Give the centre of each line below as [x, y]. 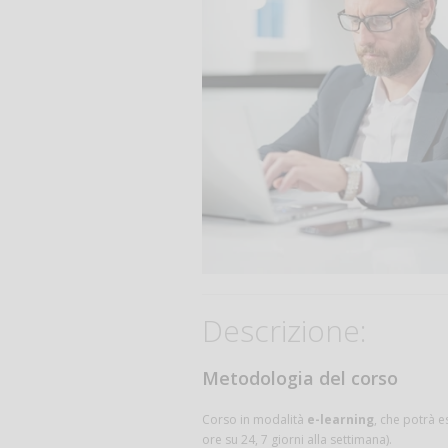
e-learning [340, 419]
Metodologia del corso [300, 377]
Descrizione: [284, 330]
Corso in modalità [254, 419]
